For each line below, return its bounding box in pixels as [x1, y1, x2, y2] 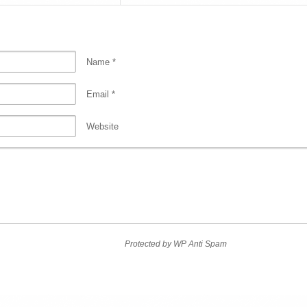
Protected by [124, 239, 173, 249]
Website [86, 121, 119, 132]
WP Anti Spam [173, 239, 227, 249]
